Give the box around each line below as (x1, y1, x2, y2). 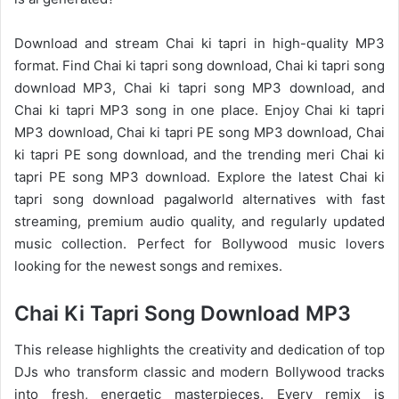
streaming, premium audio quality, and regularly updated (14, 213, 385, 231)
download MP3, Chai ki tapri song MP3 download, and (14, 79, 385, 97)
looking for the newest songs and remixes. (14, 257, 282, 275)
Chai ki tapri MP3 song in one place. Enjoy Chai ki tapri (14, 102, 385, 119)
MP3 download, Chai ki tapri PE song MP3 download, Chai (14, 124, 385, 142)
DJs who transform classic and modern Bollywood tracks (14, 362, 385, 380)
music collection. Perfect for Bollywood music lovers (14, 235, 385, 253)
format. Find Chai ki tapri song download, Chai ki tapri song (14, 57, 385, 75)
